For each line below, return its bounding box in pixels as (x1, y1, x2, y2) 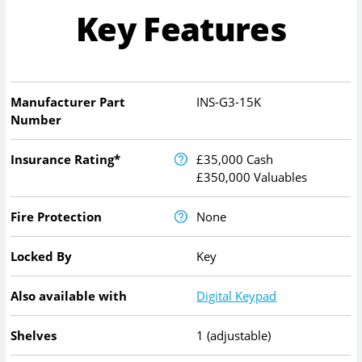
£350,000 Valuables (196, 168, 308, 185)
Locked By (11, 247, 73, 264)
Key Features (76, 6, 286, 52)
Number (11, 111, 62, 128)
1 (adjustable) (196, 326, 271, 343)
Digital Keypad (196, 287, 277, 304)
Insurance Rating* (11, 150, 121, 167)
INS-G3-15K (196, 93, 262, 110)
